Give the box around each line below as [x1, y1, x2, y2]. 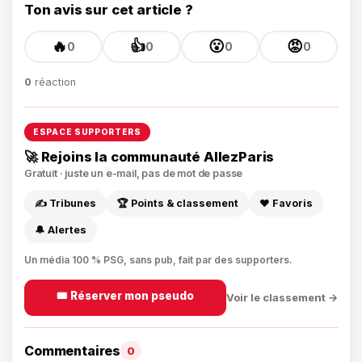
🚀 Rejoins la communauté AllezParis [24, 148, 275, 165]
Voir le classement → [226, 291, 338, 305]
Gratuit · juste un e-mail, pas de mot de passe [24, 166, 243, 179]
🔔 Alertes [35, 223, 86, 236]
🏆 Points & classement [117, 196, 238, 209]
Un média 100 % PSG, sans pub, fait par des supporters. [24, 253, 293, 266]
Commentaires [24, 342, 121, 359]
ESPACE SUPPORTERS [33, 126, 141, 137]
